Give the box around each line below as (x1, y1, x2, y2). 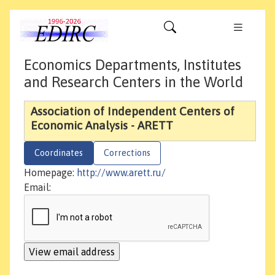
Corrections (104, 148, 150, 158)
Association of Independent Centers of (31, 104, 234, 118)
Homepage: (24, 167, 77, 179)
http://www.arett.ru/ (77, 167, 166, 179)
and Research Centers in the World (24, 74, 243, 91)
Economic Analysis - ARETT (31, 118, 173, 133)
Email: (24, 182, 51, 193)
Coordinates (34, 148, 83, 158)
